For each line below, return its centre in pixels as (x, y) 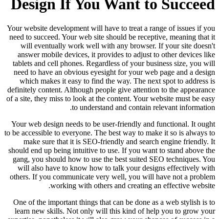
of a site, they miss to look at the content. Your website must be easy (111, 98)
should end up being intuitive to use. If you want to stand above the (112, 150)
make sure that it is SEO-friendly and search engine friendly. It (119, 141)
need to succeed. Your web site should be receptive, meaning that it (112, 37)
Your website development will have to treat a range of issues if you (111, 28)
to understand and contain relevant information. (143, 107)
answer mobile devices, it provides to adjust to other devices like (116, 54)
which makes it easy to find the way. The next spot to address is (117, 81)
